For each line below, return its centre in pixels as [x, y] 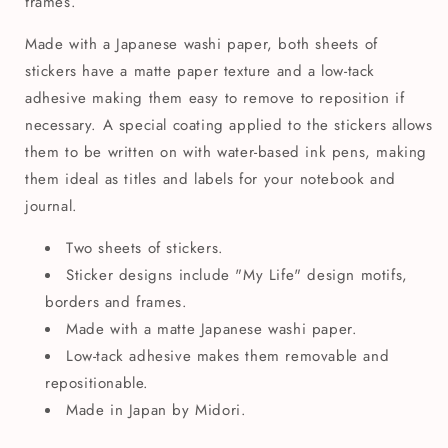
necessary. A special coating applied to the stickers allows [229, 125]
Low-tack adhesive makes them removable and [228, 356]
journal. [51, 206]
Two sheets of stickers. [145, 248]
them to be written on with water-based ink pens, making [226, 152]
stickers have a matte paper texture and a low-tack [200, 71]
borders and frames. [116, 302]
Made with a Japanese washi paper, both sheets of [201, 44]
